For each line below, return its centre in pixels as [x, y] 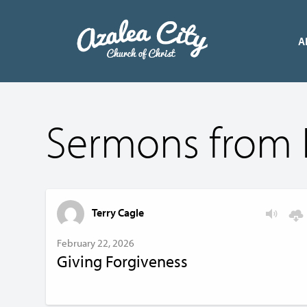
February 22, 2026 [96, 243]
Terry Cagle [118, 212]
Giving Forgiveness [122, 261]
